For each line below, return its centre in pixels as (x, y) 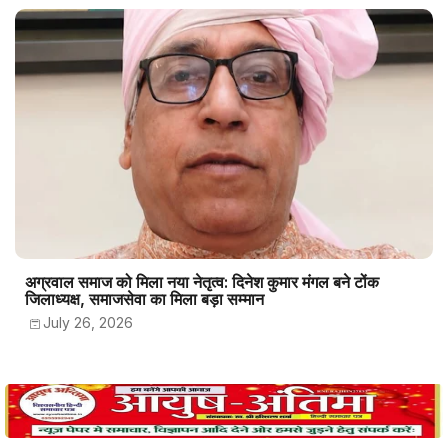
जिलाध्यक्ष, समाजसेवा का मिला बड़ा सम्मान (144, 298)
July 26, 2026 (88, 322)
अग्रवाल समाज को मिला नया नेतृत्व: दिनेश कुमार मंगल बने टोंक (202, 281)
